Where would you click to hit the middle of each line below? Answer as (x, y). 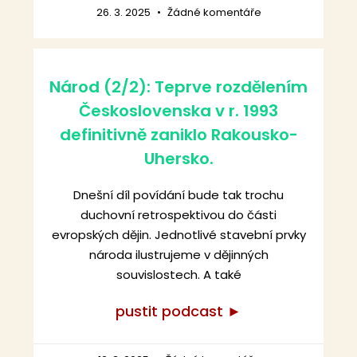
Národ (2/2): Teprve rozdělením (178, 87)
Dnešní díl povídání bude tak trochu (178, 195)
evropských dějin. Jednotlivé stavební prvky (178, 235)
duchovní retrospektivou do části (178, 215)
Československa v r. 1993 (178, 111)
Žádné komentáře (213, 13)
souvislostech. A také (178, 275)
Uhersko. (178, 159)
